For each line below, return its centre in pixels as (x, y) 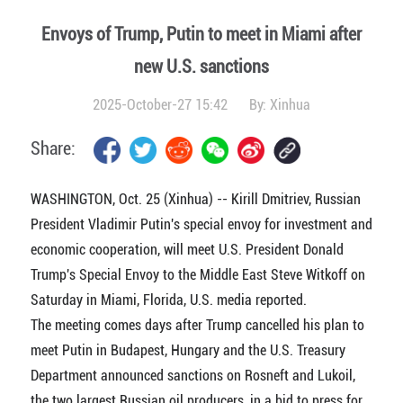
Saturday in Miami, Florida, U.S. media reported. (168, 300)
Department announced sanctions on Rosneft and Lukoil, (193, 376)
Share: (53, 148)
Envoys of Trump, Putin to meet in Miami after (201, 34)
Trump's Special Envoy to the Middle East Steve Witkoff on (197, 275)
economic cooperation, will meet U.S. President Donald (187, 250)
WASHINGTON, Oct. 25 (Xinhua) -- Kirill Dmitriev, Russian (195, 199)
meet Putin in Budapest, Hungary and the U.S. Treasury (188, 350)
